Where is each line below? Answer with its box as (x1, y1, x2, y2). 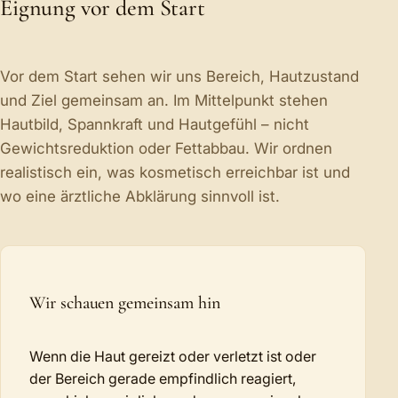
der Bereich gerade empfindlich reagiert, (29, 370, 296, 388)
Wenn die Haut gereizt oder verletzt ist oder (29, 347, 316, 366)
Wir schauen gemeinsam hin (29, 292, 220, 314)
